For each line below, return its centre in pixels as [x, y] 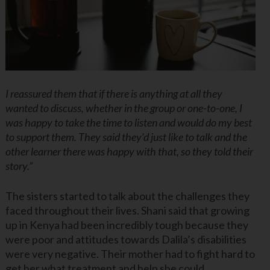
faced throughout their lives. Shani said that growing [127, 211]
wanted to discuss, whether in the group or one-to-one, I [124, 108]
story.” [19, 166]
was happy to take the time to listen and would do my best [128, 123]
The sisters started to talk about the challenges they [127, 196]
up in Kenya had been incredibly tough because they [127, 225]
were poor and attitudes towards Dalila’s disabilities [126, 240]
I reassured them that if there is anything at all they [114, 94]
